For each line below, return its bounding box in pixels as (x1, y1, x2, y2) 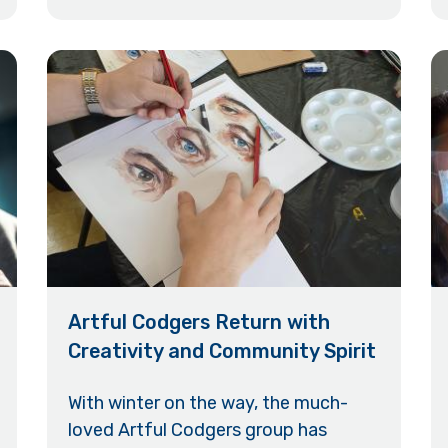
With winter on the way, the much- (68, 391, 349, 414)
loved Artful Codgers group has (68, 418, 328, 441)
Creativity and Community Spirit (68, 339, 377, 364)
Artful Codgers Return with (68, 310, 331, 335)
